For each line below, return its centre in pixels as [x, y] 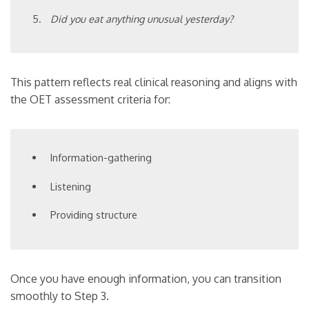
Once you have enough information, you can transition [146, 279]
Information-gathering [101, 158]
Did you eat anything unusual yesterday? [142, 18]
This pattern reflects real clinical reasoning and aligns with [154, 82]
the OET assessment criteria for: [90, 100]
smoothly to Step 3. [60, 296]
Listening [71, 186]
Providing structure [94, 215]
